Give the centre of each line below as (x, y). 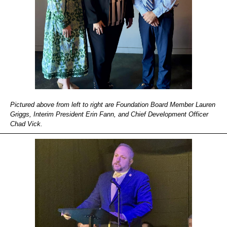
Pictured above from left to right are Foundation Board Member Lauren (113, 105)
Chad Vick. (26, 124)
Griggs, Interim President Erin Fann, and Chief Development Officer (109, 114)
